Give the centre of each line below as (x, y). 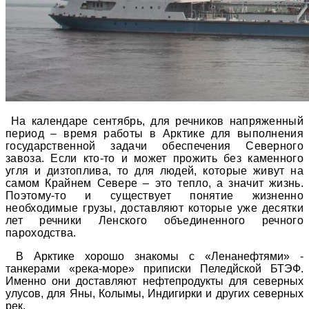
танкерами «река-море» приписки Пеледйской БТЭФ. (154, 269)
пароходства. (41, 233)
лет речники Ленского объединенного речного (154, 221)
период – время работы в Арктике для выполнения (154, 134)
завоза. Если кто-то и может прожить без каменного (154, 159)
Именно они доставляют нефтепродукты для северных (154, 281)
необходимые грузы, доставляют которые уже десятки (154, 208)
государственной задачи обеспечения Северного (154, 146)
